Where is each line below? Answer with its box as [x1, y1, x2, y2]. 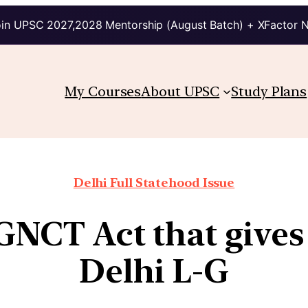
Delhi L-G [79, 250, 229, 291]
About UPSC [141, 82, 220, 100]
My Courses [65, 82, 142, 100]
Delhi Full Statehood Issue [73, 175, 235, 190]
